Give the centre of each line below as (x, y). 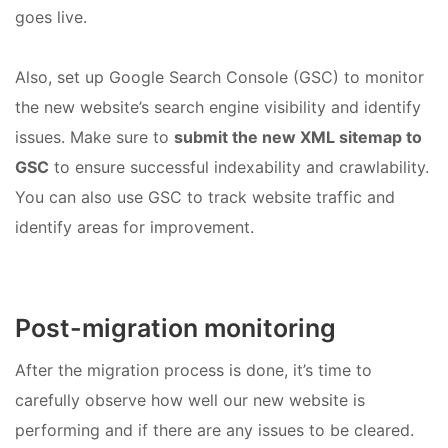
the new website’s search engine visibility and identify (218, 106)
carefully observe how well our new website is (190, 400)
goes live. (51, 16)
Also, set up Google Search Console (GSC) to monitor (219, 76)
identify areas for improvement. (134, 226)
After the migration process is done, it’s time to (193, 370)
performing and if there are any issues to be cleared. (214, 430)
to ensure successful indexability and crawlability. (239, 166)
